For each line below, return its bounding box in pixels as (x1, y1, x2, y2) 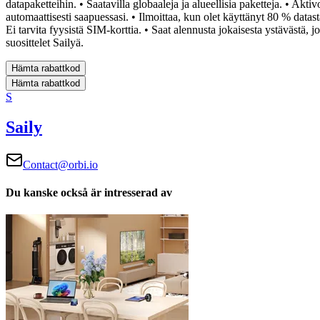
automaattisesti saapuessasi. (6, 10, 129, 23)
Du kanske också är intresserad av (6, 186, 172, 199)
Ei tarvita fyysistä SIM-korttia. (6, 23, 141, 36)
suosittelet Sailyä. (6, 36, 84, 49)
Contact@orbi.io (23, 158, 98, 171)
